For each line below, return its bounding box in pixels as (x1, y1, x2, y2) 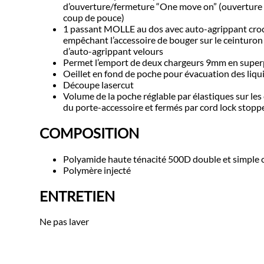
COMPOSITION (39, 124, 140, 141)
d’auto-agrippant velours (63, 45, 164, 57)
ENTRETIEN (39, 187, 115, 204)
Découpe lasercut (63, 78, 134, 90)
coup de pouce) (63, 11, 125, 23)
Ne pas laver (39, 216, 90, 227)
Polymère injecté (63, 164, 131, 176)
